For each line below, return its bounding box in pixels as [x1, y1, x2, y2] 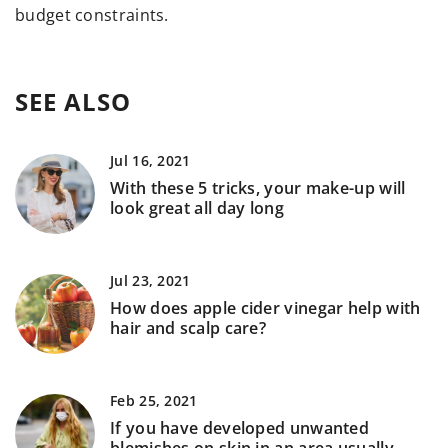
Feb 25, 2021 [110, 391, 198, 411]
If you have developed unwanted [110, 417, 370, 440]
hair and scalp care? [110, 317, 267, 340]
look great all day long [110, 197, 284, 220]
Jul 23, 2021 [110, 271, 191, 291]
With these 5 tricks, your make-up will [110, 177, 406, 200]
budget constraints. [15, 4, 169, 27]
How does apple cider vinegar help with [110, 297, 421, 320]
